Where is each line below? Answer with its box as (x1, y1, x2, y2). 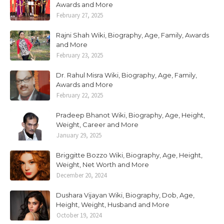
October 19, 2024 (56, 211, 101, 219)
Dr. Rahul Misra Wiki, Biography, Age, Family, (56, 71, 197, 79)
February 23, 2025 (56, 51, 103, 59)
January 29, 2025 (56, 131, 101, 139)
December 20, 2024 (56, 171, 106, 179)
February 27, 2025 (56, 11, 103, 19)
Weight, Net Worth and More (56, 160, 149, 168)
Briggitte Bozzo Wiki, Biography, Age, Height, (56, 151, 202, 159)
